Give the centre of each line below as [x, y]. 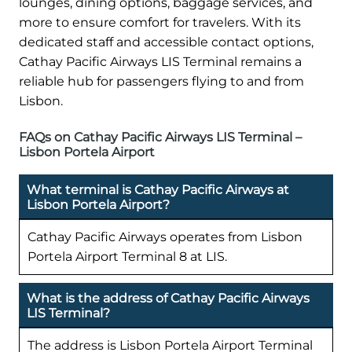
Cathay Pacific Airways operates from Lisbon [165, 237]
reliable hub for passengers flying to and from [161, 82]
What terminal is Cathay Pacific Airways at [158, 190]
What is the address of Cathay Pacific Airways [168, 298]
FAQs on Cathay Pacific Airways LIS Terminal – [160, 137]
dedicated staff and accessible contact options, [166, 42]
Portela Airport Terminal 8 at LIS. [127, 257]
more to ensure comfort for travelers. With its [160, 23]
